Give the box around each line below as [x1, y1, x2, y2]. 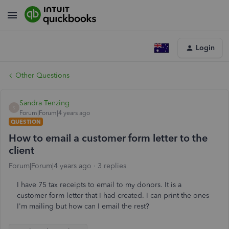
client [9, 144, 34, 156]
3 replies [98, 162, 126, 170]
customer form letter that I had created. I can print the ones [17, 191, 209, 200]
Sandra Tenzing [19, 99, 70, 107]
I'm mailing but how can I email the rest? [17, 202, 149, 211]
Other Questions [15, 71, 70, 80]
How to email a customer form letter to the [9, 132, 208, 144]
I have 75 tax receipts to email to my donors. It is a [17, 180, 181, 189]
